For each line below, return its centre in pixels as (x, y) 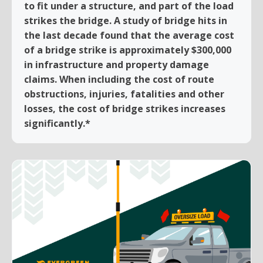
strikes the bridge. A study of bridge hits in (126, 20)
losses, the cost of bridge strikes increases (125, 108)
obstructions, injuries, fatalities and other (124, 94)
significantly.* (57, 123)
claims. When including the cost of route (119, 79)
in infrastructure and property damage (117, 64)
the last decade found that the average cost (129, 35)
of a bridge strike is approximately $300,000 (128, 50)
